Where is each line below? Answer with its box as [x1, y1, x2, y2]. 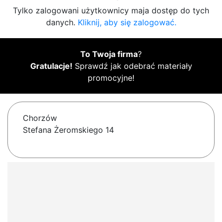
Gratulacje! [30, 61, 72, 71]
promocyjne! [88, 73, 134, 83]
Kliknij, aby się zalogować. [77, 17, 176, 28]
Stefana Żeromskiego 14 [23, 125, 114, 135]
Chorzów [23, 113, 57, 123]
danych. [46, 17, 78, 28]
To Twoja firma [80, 49, 138, 59]
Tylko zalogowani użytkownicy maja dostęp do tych [13, 5, 209, 16]
